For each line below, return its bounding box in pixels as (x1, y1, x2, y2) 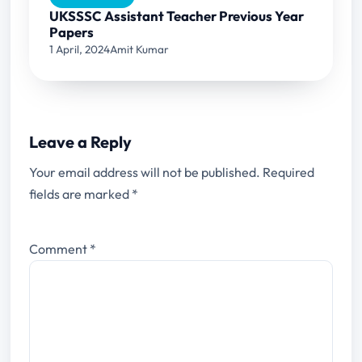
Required (262, 164, 314, 181)
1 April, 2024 (49, 41, 111, 57)
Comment (28, 240, 90, 257)
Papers (49, 23, 95, 40)
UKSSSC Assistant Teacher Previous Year (49, 6, 305, 24)
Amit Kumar (110, 41, 170, 57)
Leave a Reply (28, 132, 132, 153)
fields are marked (28, 186, 132, 203)
